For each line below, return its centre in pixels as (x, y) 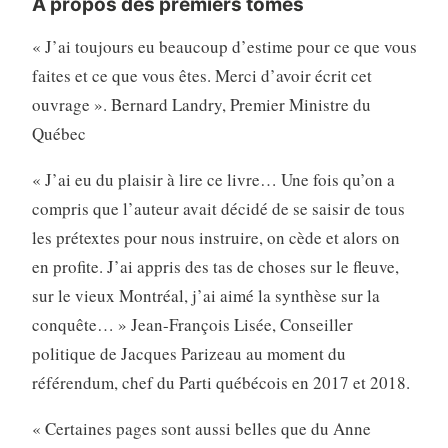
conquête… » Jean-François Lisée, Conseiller (192, 324)
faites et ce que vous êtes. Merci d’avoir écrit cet (201, 75)
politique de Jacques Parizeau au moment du (188, 353)
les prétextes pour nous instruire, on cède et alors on (215, 237)
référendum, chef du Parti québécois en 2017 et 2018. (220, 382)
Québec (58, 133)
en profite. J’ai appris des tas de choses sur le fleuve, (215, 266)
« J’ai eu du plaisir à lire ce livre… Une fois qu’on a (213, 179)
